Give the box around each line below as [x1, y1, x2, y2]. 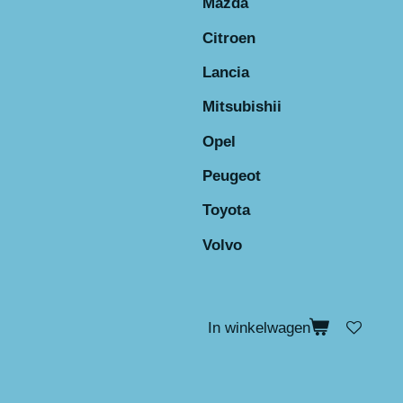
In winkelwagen [208, 318, 310, 336]
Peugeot [202, 166, 261, 184]
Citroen [202, 29, 255, 47]
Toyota [202, 201, 255, 219]
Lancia [202, 63, 249, 81]
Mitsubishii [202, 98, 282, 116]
